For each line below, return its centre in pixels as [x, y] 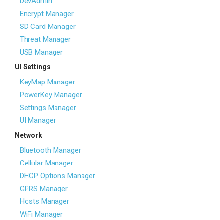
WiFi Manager [41, 214]
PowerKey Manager [51, 95]
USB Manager [41, 52]
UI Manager [38, 120]
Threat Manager [45, 39]
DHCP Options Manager [57, 176]
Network [28, 135]
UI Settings [33, 67]
